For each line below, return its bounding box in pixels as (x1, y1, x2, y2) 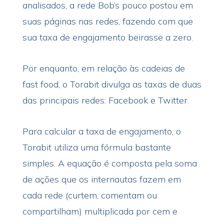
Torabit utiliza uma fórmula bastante (22, 141, 171, 153)
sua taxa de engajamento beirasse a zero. (22, 31, 193, 43)
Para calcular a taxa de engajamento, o (22, 125, 181, 137)
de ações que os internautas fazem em (22, 173, 181, 185)
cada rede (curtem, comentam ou (22, 189, 157, 201)
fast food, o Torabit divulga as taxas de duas (22, 78, 201, 90)
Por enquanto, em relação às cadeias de (22, 62, 185, 74)
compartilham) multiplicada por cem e (22, 205, 177, 217)
